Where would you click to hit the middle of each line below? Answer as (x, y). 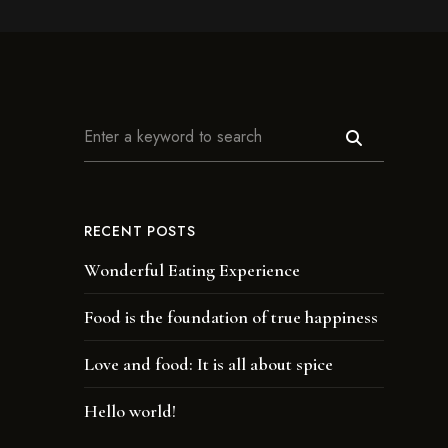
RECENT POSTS (140, 231)
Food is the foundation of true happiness (231, 317)
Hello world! (130, 411)
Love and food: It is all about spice (208, 364)
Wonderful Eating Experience (192, 270)
